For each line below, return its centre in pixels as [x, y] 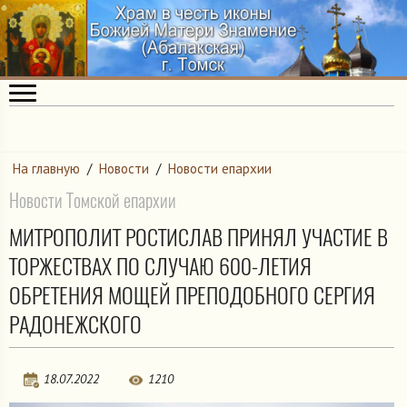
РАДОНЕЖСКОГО [75, 324]
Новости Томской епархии [93, 200]
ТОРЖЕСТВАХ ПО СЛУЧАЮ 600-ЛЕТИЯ [160, 266]
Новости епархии [220, 169]
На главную [46, 169]
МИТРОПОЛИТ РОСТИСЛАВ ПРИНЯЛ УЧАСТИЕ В [199, 237]
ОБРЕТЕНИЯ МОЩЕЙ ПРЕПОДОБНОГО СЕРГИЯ [192, 295]
